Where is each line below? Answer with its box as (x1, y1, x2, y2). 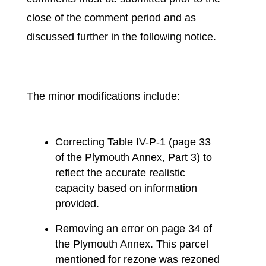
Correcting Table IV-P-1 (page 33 (55, 136, 211, 148)
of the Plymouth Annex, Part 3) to (55, 151, 212, 163)
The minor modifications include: (26, 90, 180, 102)
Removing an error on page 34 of (55, 223, 212, 235)
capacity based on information (55, 182, 197, 194)
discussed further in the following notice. (26, 31, 216, 43)
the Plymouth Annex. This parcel (55, 238, 208, 250)
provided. (55, 198, 99, 210)
